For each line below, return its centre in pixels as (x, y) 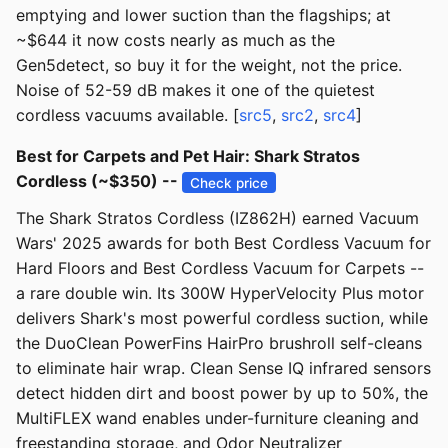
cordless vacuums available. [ (127, 115)
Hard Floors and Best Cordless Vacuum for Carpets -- (220, 268)
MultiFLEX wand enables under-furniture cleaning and (217, 418)
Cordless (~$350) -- (99, 181)
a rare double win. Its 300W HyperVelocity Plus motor (220, 293)
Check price (229, 182)
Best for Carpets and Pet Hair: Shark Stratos (188, 156)
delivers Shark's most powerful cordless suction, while (222, 318)
